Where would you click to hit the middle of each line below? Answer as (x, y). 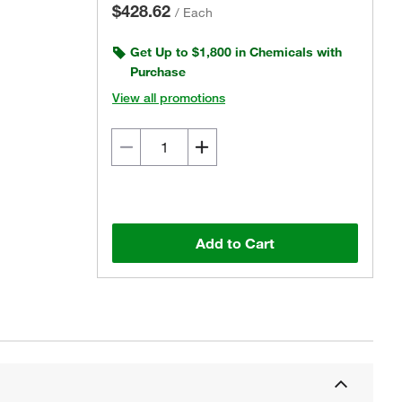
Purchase (158, 72)
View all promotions (169, 98)
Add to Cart (235, 243)
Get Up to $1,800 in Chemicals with (236, 52)
